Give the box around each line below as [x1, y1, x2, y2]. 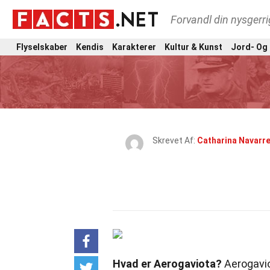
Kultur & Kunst [165, 42, 222, 52]
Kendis [76, 42, 104, 52]
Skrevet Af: [152, 136, 197, 145]
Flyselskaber [16, 42, 67, 52]
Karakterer [112, 42, 156, 52]
